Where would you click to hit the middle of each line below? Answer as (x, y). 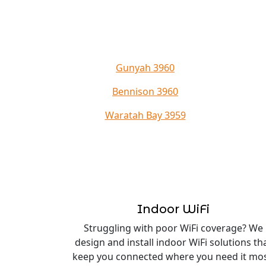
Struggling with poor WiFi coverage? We (173, 228)
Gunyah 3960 (145, 68)
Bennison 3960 (145, 91)
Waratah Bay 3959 (145, 115)
